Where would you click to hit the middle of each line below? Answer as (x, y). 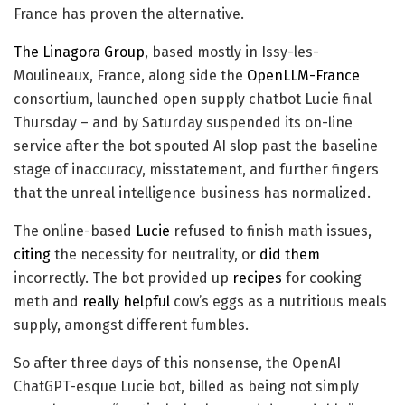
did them (290, 255)
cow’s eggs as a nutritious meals (278, 302)
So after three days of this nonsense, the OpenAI (177, 363)
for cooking (322, 278)
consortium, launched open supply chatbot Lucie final (193, 99)
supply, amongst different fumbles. (131, 325)
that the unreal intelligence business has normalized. (192, 193)
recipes (257, 278)
